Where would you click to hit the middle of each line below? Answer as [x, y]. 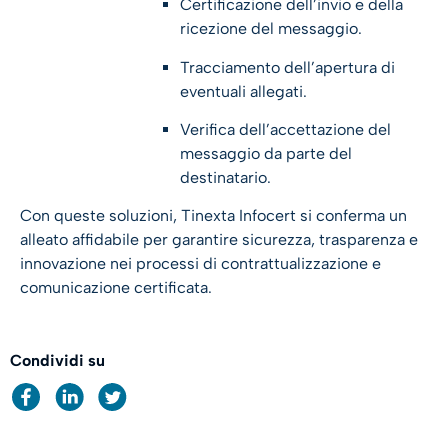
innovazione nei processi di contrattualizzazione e [200, 264]
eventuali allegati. [243, 91]
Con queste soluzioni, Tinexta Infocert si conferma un [213, 216]
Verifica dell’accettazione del [285, 130]
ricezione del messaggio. [271, 29]
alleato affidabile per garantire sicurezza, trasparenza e [219, 240]
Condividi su [57, 360]
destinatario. [225, 178]
